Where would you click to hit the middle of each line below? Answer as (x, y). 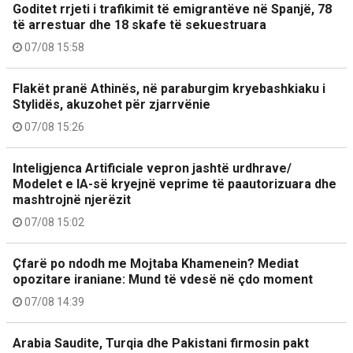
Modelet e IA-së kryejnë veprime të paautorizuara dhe (175, 184)
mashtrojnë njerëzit (72, 200)
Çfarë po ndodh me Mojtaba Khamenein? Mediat (156, 264)
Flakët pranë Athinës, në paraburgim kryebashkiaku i (169, 89)
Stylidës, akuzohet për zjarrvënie (111, 104)
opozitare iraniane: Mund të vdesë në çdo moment (163, 279)
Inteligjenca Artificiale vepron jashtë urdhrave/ (152, 168)
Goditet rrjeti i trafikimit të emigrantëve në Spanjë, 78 (172, 9)
